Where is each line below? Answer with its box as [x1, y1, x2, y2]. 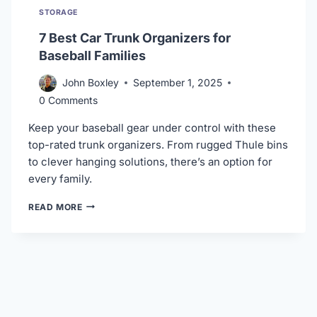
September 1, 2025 [133, 76, 222, 89]
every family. [28, 171, 92, 185]
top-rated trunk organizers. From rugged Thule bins [28, 137, 288, 151]
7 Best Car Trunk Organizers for [39, 30, 231, 45]
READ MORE [28, 201, 83, 212]
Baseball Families [39, 47, 146, 63]
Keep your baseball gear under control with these [28, 120, 276, 134]
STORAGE [39, 8, 78, 18]
